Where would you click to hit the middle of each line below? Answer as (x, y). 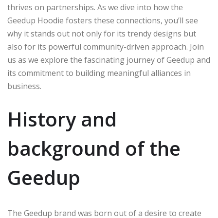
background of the (94, 148)
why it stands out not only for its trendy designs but (102, 33)
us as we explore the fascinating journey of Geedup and (109, 60)
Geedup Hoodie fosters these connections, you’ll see (103, 20)
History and (62, 119)
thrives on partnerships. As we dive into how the (95, 7)
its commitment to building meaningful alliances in (99, 73)
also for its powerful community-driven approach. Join (106, 46)
